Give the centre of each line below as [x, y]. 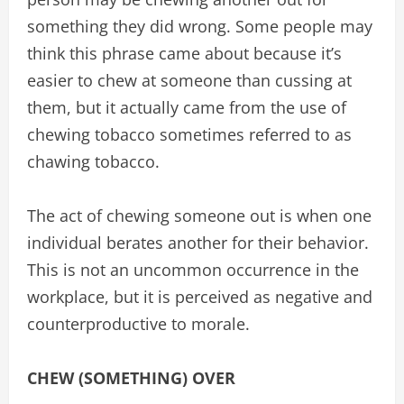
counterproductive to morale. [138, 324]
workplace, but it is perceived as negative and [200, 297]
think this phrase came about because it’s [184, 53]
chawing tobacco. [93, 161]
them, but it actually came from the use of [187, 107]
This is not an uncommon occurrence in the [193, 270]
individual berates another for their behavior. [198, 243]
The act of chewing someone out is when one [199, 216]
